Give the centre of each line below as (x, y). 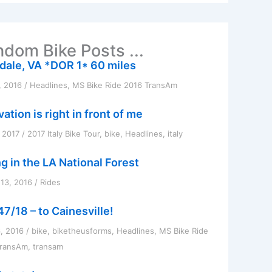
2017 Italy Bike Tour (63, 133)
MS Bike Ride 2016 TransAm (125, 85)
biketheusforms (82, 230)
